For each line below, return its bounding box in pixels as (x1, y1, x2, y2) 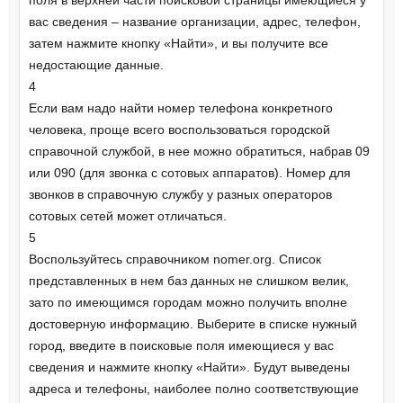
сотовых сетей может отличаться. (28, 209, 227, 224)
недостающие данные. (28, 58, 164, 73)
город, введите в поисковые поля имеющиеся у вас (28, 338, 334, 354)
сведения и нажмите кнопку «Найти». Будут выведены (28, 360, 350, 375)
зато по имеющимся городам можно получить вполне (28, 295, 347, 310)
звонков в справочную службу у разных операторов (28, 187, 332, 202)
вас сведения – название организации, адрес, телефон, (28, 14, 361, 30)
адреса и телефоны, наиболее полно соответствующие (28, 381, 359, 397)
